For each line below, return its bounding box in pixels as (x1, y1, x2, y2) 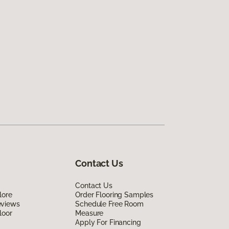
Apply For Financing (75, 218, 141, 226)
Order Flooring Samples (75, 190, 154, 199)
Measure (75, 209, 104, 217)
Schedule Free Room (75, 199, 144, 208)
